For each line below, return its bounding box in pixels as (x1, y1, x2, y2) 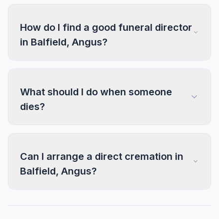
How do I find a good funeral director (20, 22, 192, 33)
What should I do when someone (20, 86, 172, 98)
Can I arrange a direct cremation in (20, 151, 183, 162)
